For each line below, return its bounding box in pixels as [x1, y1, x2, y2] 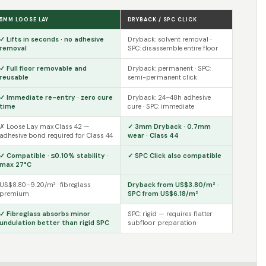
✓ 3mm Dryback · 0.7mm [127, 122, 211, 131]
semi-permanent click [127, 73, 197, 81]
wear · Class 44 [127, 131, 179, 140]
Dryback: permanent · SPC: [127, 64, 211, 72]
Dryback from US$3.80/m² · [127, 180, 219, 189]
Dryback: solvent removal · [127, 35, 211, 43]
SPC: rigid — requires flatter [127, 210, 213, 218]
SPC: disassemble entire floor [127, 44, 218, 52]
